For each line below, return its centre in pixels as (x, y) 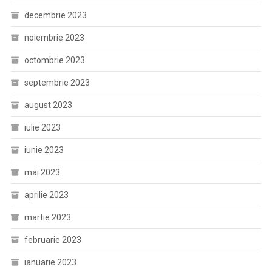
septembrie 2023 (57, 83)
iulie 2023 (42, 127)
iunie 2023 (44, 150)
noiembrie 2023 (54, 38)
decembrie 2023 (55, 15)
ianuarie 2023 (50, 262)
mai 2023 (42, 172)
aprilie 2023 (46, 195)
